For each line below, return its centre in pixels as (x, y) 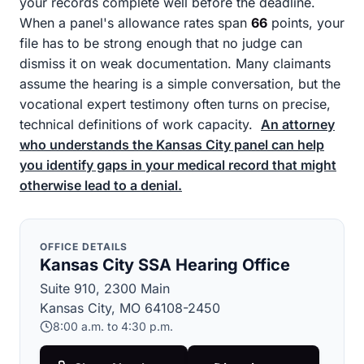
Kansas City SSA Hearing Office (165, 265)
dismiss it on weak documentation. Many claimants (175, 63)
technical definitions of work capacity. (138, 124)
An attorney (298, 124)
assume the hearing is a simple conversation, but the (180, 84)
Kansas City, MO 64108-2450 (130, 308)
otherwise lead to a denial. (101, 185)
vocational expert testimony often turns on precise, (175, 104)
